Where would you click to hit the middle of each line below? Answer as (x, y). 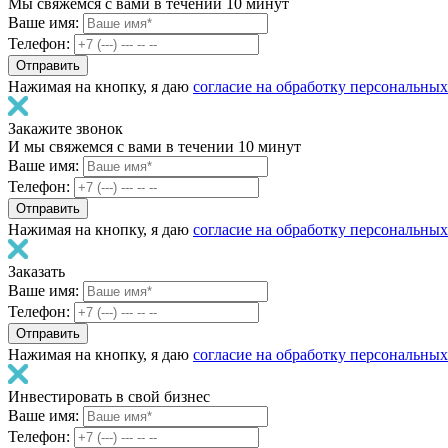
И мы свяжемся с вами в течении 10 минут (154, 146)
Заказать (36, 271)
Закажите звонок (65, 128)
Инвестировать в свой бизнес (109, 396)
